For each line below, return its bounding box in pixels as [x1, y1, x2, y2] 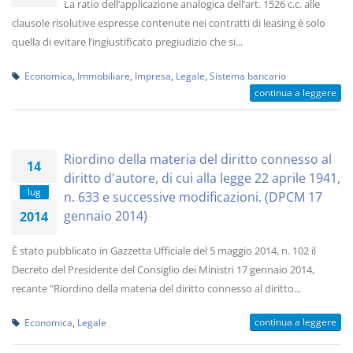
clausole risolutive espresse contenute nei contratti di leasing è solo [12, 16, 325, 30]
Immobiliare [77, 69, 130, 82]
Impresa [135, 69, 171, 82]
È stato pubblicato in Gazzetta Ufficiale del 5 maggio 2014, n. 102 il [12, 243, 316, 258]
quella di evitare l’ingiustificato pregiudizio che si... [12, 35, 243, 49]
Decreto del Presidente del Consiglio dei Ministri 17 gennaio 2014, [12, 262, 314, 277]
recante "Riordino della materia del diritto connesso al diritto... [12, 281, 301, 295]
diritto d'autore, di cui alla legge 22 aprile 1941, [64, 169, 340, 187]
